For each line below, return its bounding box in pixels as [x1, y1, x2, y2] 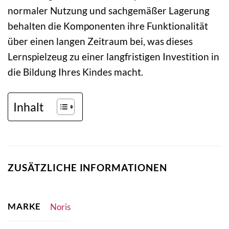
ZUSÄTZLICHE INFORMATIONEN [8, 161, 167, 173]
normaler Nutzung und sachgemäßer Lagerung [8, 4, 210, 16]
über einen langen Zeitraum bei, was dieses [8, 35, 193, 47]
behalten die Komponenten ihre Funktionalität [8, 19, 208, 32]
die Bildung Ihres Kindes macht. [8, 65, 143, 78]
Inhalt [13, 99, 44, 114]
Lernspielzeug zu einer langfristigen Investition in [8, 50, 219, 62]
